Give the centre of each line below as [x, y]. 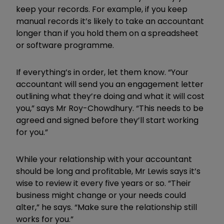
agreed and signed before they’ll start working [107, 120]
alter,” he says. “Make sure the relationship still [106, 207]
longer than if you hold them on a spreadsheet [107, 33]
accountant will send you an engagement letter [110, 84]
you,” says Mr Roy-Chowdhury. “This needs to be [110, 108]
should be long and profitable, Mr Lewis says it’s [108, 171]
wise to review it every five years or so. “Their [103, 183]
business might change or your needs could [101, 195]
